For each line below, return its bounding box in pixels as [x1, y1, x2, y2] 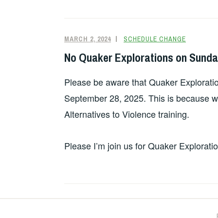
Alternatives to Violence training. [64, 107, 189, 120]
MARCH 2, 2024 [64, 35, 111, 44]
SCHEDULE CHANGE [124, 35, 186, 44]
